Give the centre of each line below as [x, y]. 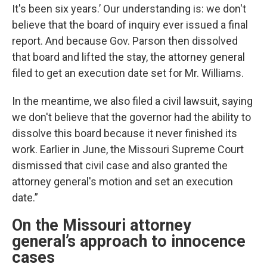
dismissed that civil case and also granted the [120, 165]
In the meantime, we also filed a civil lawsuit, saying [132, 101]
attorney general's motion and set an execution [122, 181]
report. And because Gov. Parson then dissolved [125, 41]
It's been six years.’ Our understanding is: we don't [129, 9]
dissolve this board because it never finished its [125, 133]
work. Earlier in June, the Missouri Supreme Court [128, 149]
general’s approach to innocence [129, 241]
